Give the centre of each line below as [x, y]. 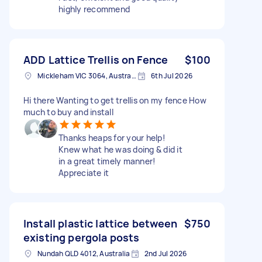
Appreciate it [84, 173]
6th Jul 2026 [172, 75]
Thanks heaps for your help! [112, 137]
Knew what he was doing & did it [120, 149]
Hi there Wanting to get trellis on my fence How [115, 100]
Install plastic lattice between [101, 223]
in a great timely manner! [107, 161]
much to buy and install [68, 112]
